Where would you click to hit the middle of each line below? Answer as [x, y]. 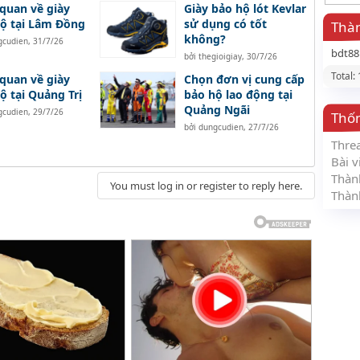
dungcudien [221, 127]
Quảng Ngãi [217, 110]
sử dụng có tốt [225, 24]
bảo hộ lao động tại [238, 95]
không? [205, 39]
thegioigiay [220, 57]
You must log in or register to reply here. [206, 186]
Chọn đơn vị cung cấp [244, 80]
